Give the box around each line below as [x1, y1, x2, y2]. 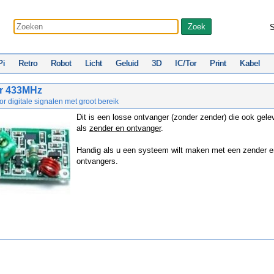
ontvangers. [76, 157, 118, 166]
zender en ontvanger [89, 124, 161, 133]
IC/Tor [175, 59, 196, 68]
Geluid [116, 59, 138, 68]
